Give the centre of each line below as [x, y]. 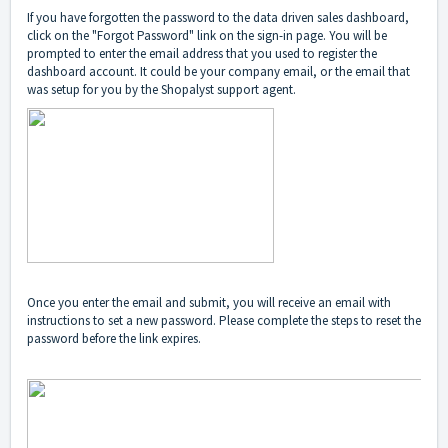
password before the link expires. [114, 338]
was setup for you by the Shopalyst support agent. [161, 90]
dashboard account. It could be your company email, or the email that [218, 72]
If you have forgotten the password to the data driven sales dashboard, [218, 18]
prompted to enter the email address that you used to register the [202, 54]
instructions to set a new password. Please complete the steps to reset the [224, 320]
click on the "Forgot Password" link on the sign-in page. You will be [207, 36]
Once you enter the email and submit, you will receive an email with [209, 302]
